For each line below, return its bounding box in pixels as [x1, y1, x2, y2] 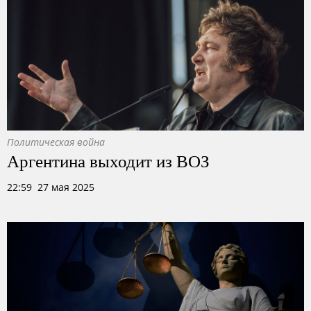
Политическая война [7, 135, 105, 149]
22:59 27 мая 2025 [7, 180, 94, 194]
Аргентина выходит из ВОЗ [7, 149, 210, 172]
